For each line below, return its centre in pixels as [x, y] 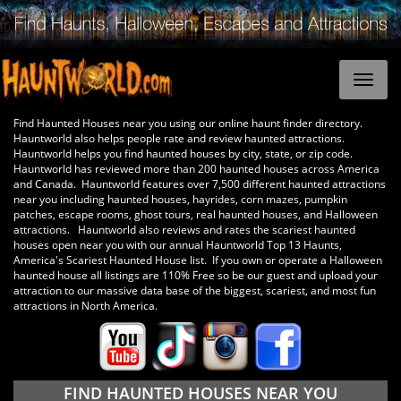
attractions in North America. [88, 305]
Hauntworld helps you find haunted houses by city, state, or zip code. [184, 153]
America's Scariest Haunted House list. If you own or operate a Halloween [198, 260]
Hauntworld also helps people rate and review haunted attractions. [180, 138]
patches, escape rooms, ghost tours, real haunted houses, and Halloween [196, 214]
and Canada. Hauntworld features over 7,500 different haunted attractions [200, 183]
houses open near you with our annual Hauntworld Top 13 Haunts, [178, 244]
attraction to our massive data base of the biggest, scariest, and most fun [195, 290]
